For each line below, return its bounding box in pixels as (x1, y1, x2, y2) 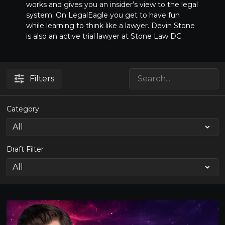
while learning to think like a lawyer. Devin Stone (26, 21, 195, 30)
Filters (30, 74, 55, 83)
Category (7, 104, 40, 114)
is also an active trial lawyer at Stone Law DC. (26, 32, 183, 41)
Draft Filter (7, 145, 44, 154)
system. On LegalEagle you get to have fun (26, 11, 180, 20)
